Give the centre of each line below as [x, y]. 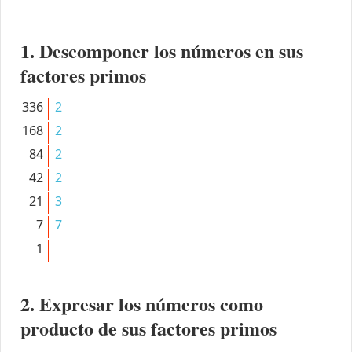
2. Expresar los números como [141, 303]
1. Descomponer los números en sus [161, 50]
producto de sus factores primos [148, 328]
